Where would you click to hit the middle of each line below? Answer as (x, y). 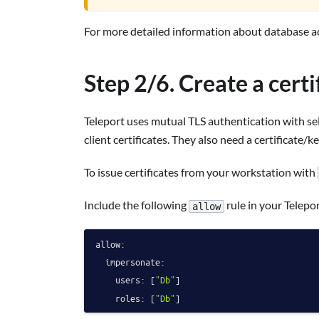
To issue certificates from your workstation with (201, 172)
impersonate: (135, 262)
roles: (130, 298)
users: (130, 280)
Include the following (136, 205)
